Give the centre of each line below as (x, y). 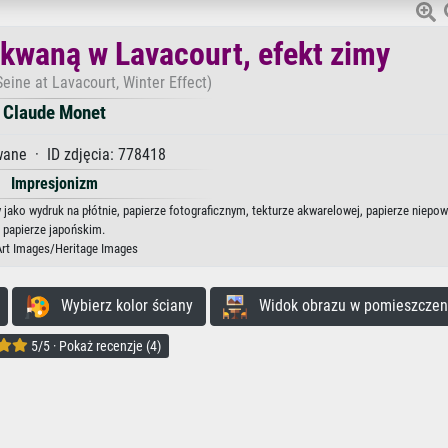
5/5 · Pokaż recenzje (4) (94, 345)
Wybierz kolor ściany (120, 305)
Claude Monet (54, 112)
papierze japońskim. (54, 229)
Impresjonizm (54, 183)
